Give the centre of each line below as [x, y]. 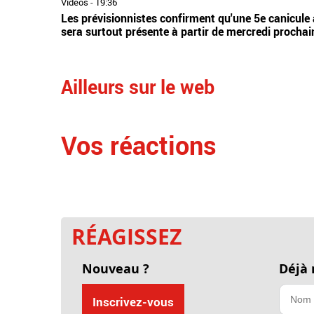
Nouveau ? [115, 268]
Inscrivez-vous [133, 301]
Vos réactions [139, 145]
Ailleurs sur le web [138, 86]
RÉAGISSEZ [127, 236]
